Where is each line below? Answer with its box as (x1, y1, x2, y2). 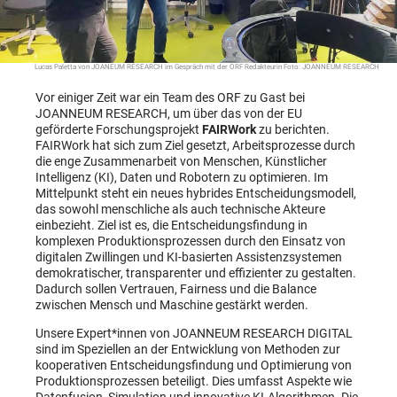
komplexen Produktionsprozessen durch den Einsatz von (35, 233, 346, 248)
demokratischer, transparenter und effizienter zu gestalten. (35, 265, 356, 280)
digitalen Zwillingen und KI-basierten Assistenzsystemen (35, 249, 342, 264)
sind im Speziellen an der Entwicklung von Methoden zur (35, 341, 340, 356)
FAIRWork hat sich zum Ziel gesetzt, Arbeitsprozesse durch (35, 137, 355, 152)
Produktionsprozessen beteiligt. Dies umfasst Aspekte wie (35, 373, 352, 388)
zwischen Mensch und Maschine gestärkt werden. (35, 297, 308, 312)
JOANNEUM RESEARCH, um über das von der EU (35, 105, 302, 121)
